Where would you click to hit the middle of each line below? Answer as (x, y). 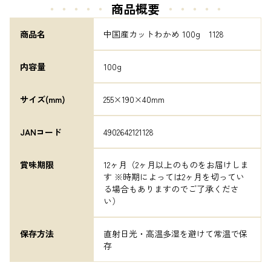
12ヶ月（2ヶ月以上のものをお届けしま (176, 165)
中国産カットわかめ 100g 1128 (164, 34)
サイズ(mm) (43, 99)
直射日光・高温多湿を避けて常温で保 (175, 233)
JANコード (41, 132)
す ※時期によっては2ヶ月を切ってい (174, 177)
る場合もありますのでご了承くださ (171, 189)
